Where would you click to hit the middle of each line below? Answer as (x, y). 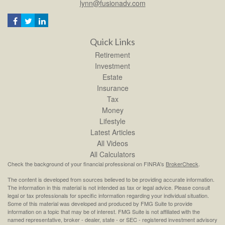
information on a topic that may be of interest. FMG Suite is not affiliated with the (104, 211)
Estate (113, 77)
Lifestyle (113, 121)
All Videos (113, 143)
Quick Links (113, 41)
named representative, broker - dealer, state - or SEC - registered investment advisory (113, 219)
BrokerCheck (182, 163)
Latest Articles (113, 132)
